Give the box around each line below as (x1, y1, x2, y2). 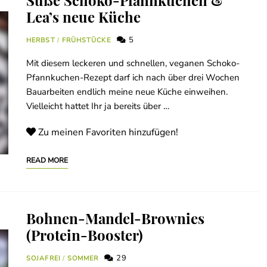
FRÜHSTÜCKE (61, 36, 111, 45)
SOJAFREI (26, 254, 61, 263)
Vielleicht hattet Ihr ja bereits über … (26, 100, 169, 113)
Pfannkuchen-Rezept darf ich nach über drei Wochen (26, 72, 240, 84)
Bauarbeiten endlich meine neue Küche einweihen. (26, 86, 228, 98)
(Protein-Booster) (26, 225, 143, 245)
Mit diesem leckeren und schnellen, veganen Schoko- (26, 57, 240, 70)
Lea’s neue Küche (26, 7, 141, 27)
